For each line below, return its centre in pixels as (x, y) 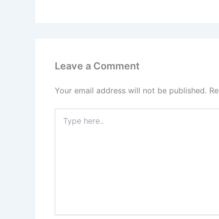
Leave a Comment (97, 66)
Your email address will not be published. (131, 91)
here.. (63, 123)
